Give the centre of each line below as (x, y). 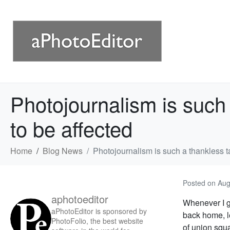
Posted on (200, 183)
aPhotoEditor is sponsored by (99, 211)
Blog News (63, 151)
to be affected (71, 128)
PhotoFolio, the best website (97, 221)
